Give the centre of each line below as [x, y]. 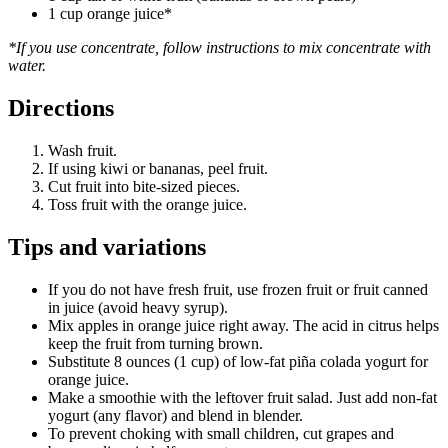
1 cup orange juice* [110, 14]
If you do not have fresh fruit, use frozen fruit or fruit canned [238, 289]
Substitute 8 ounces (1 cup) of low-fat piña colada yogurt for [238, 361]
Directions [61, 107]
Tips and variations [107, 246]
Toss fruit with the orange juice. [147, 204]
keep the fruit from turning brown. [155, 343]
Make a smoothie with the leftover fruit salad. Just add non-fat [242, 397]
